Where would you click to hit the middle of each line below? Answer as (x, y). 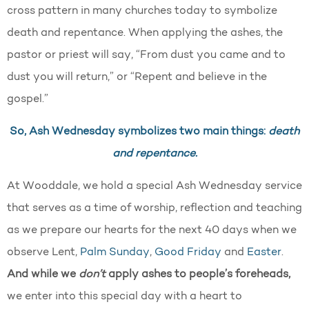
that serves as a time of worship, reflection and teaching (154, 208)
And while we (43, 274)
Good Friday (188, 252)
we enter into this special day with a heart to (124, 296)
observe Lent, (43, 252)
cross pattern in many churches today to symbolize (142, 11)
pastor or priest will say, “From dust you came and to (146, 55)
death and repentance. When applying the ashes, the (145, 33)
